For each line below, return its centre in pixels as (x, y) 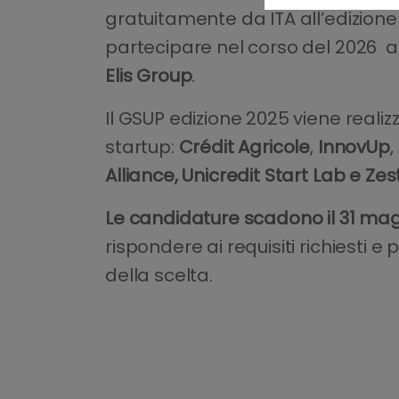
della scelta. (159, 276)
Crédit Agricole (244, 147)
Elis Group (149, 76)
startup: (142, 147)
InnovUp (354, 147)
